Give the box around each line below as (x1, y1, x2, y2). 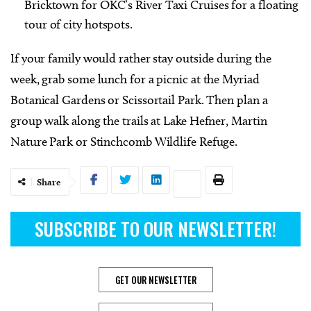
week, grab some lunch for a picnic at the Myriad (10, 72, 260, 87)
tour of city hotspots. (24, 17, 133, 33)
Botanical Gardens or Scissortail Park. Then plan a (10, 92, 268, 108)
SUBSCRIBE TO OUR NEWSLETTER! (35, 215, 276, 243)
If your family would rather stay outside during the (10, 51, 271, 67)
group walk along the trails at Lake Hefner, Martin (10, 113, 267, 129)
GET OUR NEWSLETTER (115, 273, 196, 287)
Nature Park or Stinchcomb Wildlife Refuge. (10, 134, 241, 150)
